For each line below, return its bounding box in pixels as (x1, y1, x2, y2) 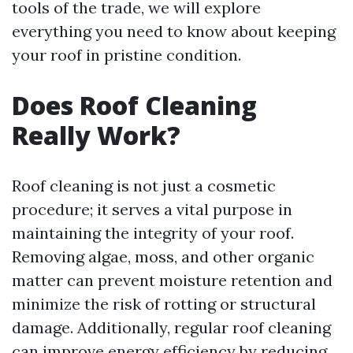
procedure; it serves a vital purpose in (12, 199, 292, 219)
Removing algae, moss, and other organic (12, 247, 314, 266)
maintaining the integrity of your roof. (12, 223, 294, 243)
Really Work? (12, 118, 180, 152)
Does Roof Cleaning (12, 88, 257, 122)
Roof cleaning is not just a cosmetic (12, 176, 276, 195)
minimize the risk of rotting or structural (12, 294, 316, 314)
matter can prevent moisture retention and (12, 270, 333, 290)
